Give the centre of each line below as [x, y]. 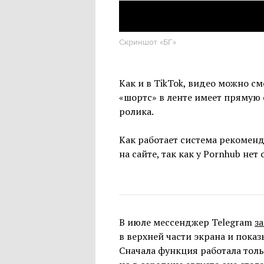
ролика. [136, 111]
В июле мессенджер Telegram [187, 222]
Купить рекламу [207, 8]
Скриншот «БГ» [148, 42]
